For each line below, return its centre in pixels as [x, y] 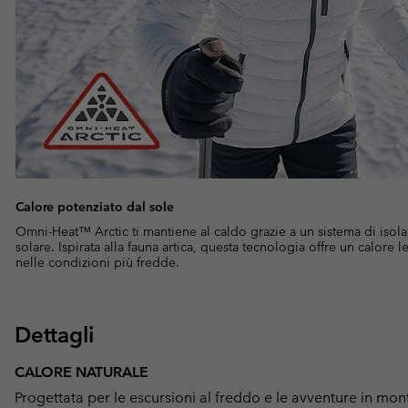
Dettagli [54, 334]
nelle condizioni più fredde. [97, 262]
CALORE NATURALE [82, 372]
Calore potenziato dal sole [95, 206]
